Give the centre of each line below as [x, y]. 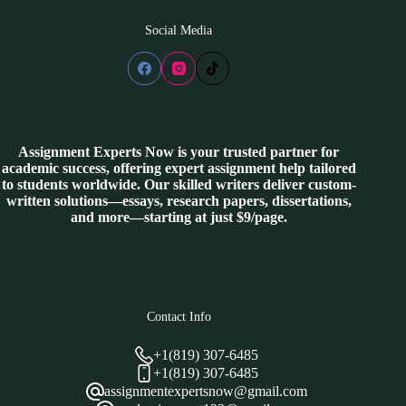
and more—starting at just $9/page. [179, 217]
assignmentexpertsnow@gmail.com [206, 391]
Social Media [179, 30]
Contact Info [179, 317]
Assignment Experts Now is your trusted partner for [179, 152]
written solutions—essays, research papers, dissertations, [179, 201]
